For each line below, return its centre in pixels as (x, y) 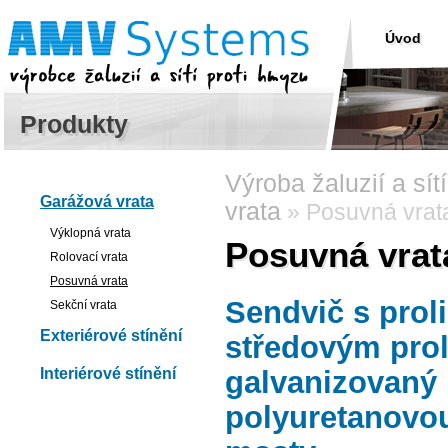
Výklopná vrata (90, 233)
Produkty (74, 124)
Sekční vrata (83, 305)
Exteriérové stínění (111, 335)
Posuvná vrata (89, 281)
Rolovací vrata (89, 257)
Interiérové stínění (108, 373)
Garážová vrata (97, 201)
